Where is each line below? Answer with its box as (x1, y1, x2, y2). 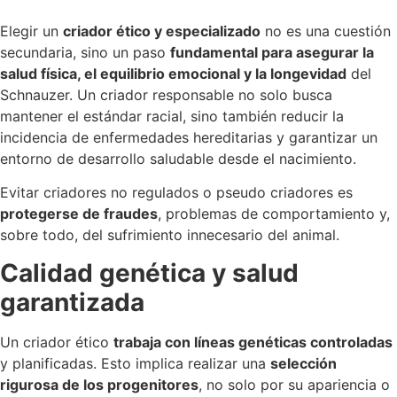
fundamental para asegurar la (170, 43, 374, 61)
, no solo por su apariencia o (198, 375, 390, 393)
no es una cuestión (261, 21, 391, 40)
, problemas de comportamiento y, (158, 205, 390, 223)
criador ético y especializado (63, 21, 261, 40)
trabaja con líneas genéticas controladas (113, 332, 393, 351)
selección (270, 354, 337, 372)
